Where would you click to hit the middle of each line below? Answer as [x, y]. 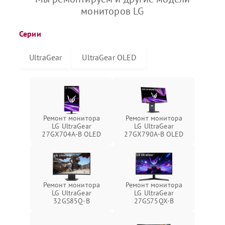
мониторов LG [113, 11]
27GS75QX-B [154, 201]
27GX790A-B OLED [154, 134]
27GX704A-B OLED [72, 134]
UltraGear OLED [109, 57]
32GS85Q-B [72, 201]
